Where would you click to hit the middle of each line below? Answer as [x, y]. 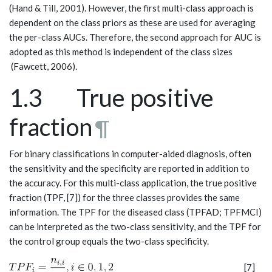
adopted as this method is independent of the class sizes [121, 52]
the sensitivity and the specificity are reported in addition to [129, 168]
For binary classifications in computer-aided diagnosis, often [130, 154]
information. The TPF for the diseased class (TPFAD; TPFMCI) [135, 212]
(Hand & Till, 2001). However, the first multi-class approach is [131, 8]
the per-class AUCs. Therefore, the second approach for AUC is [135, 37]
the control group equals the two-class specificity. [109, 241]
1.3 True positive [111, 98]
